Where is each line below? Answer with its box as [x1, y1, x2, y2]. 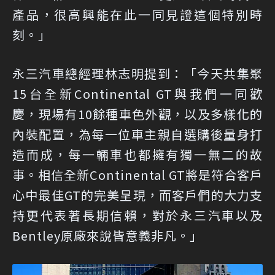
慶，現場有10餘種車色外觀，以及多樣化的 [12, 105, 263, 123]
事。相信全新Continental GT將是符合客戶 [12, 166, 263, 184]
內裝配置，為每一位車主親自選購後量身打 [12, 125, 263, 144]
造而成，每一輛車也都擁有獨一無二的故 [12, 145, 263, 164]
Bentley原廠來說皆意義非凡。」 [12, 227, 203, 245]
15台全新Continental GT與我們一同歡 [12, 85, 263, 103]
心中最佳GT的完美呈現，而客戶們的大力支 [12, 186, 263, 204]
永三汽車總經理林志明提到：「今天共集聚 [12, 64, 263, 83]
